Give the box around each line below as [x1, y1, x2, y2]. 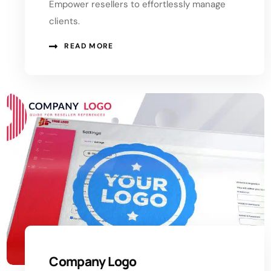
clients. [49, 15, 80, 28]
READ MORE [64, 41, 114, 51]
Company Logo [49, 252, 137, 270]
